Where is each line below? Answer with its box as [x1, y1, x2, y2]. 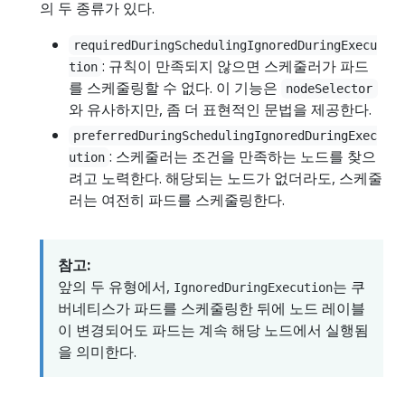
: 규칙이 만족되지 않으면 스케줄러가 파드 [102, 55, 370, 76]
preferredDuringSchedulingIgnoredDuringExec [73, 127, 378, 143]
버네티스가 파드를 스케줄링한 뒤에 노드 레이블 [58, 297, 365, 318]
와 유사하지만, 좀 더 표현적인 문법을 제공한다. [69, 99, 372, 119]
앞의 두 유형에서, [58, 276, 174, 297]
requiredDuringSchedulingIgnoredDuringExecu [73, 37, 378, 52]
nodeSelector [286, 80, 373, 96]
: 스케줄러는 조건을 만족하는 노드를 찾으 [109, 146, 377, 166]
